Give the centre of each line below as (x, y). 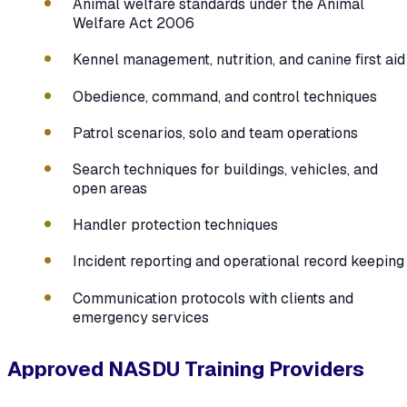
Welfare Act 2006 (134, 24)
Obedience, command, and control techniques (225, 96)
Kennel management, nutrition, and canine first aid (239, 60)
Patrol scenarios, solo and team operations (215, 133)
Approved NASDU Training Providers (186, 368)
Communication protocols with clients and (213, 298)
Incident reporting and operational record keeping (238, 262)
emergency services (141, 317)
